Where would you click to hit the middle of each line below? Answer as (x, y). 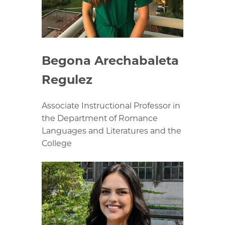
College (57, 143)
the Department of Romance (100, 118)
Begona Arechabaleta (110, 61)
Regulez (67, 80)
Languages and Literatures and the (111, 131)
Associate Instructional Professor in (111, 106)
